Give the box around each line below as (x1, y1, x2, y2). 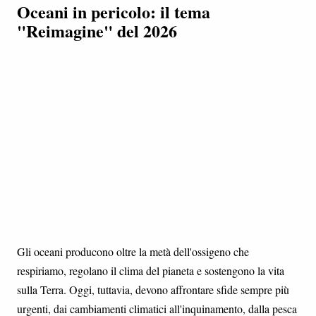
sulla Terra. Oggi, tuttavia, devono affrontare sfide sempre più (17, 281, 289, 297)
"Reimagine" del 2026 (17, 18, 177, 43)
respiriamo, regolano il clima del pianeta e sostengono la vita (17, 262, 284, 278)
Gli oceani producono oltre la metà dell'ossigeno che (17, 243, 249, 259)
